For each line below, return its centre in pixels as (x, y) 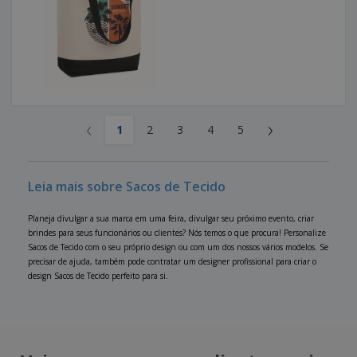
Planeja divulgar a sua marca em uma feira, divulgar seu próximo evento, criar (171, 219)
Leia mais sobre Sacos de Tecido (127, 187)
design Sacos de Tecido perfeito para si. (98, 276)
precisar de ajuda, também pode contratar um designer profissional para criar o (172, 262)
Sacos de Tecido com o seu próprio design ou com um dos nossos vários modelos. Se (178, 247)
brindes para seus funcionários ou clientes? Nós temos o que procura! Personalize (177, 233)
